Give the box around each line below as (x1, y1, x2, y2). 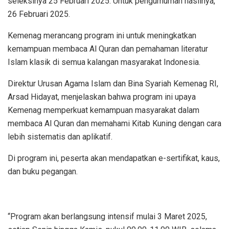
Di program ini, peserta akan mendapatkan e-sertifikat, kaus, (8, 153, 220, 163)
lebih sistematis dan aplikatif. (8, 131, 112, 142)
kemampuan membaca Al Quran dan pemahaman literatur (8, 43, 208, 54)
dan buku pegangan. (8, 166, 78, 176)
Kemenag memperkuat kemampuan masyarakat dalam (8, 105, 199, 115)
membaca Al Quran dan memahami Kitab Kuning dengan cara (8, 118, 221, 128)
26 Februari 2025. (8, 9, 70, 19)
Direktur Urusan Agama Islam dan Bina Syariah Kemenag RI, (8, 78, 218, 88)
